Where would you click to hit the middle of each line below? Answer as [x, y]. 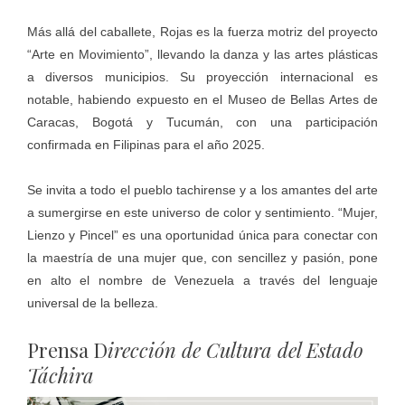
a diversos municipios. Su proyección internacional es [202, 76]
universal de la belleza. [93, 302]
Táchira [61, 375]
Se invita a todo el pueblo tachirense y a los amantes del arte [202, 189]
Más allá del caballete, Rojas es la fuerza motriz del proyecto [202, 31]
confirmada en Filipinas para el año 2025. [146, 144]
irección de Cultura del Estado [235, 349]
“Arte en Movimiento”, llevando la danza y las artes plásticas [202, 54]
